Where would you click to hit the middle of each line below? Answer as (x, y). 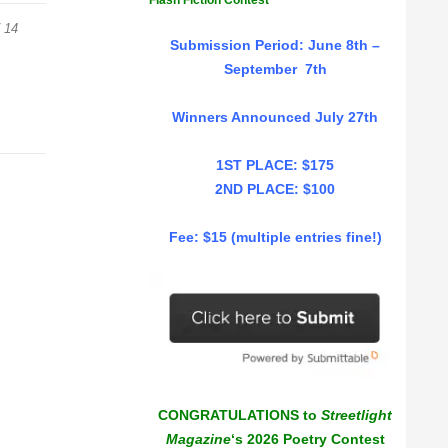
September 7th (275, 69)
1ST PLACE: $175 (275, 165)
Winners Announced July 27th (275, 117)
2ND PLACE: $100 (275, 189)
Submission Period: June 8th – (275, 45)
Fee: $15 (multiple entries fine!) (275, 237)
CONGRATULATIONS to (239, 415)
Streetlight (356, 415)
